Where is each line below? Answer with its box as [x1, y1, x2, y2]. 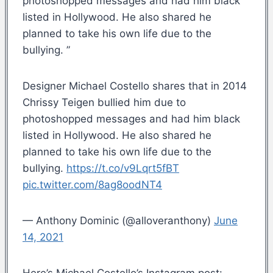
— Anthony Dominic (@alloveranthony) [23, 214, 214, 227]
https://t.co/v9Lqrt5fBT [66, 161, 179, 174]
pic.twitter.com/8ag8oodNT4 [23, 178, 162, 191]
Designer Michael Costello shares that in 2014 [23, 79, 247, 92]
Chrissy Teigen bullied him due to [23, 96, 186, 108]
